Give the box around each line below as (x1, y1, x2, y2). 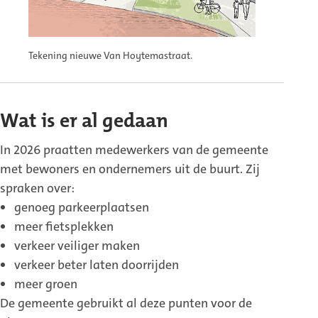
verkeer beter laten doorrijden (14, 256, 179, 274)
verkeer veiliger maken (14, 237, 140, 255)
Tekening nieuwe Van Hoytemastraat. (28, 49, 192, 62)
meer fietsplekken (14, 218, 114, 236)
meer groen (14, 275, 77, 293)
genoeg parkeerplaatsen (14, 199, 149, 216)
